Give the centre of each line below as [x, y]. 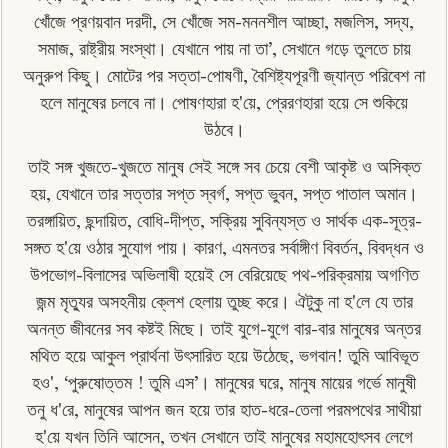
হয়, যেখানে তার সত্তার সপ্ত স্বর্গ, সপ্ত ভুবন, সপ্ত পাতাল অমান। [224, 192]
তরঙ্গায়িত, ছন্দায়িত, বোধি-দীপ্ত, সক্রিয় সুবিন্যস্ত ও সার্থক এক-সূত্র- [224, 219]
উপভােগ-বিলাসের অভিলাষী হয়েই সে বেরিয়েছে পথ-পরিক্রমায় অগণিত [224, 273]
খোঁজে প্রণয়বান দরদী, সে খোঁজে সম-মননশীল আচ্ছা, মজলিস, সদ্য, [224, 20]
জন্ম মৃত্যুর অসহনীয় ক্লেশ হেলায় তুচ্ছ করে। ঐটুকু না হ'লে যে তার [224, 300]
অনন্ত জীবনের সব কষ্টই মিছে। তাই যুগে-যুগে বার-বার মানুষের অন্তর [224, 327]
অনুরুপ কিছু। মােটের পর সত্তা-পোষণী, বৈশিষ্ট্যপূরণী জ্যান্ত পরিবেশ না [224, 74]
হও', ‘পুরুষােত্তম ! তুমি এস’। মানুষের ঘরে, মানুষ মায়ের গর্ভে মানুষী [224, 381]
